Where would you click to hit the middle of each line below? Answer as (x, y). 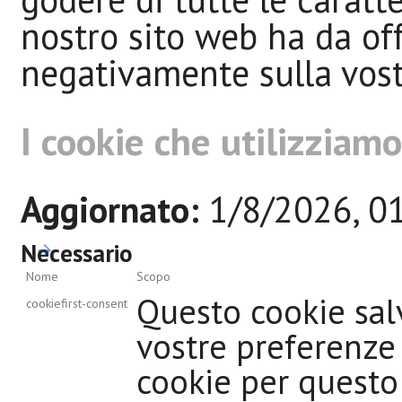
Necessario (77, 253)
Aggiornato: (110, 209)
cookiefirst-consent (77, 303)
